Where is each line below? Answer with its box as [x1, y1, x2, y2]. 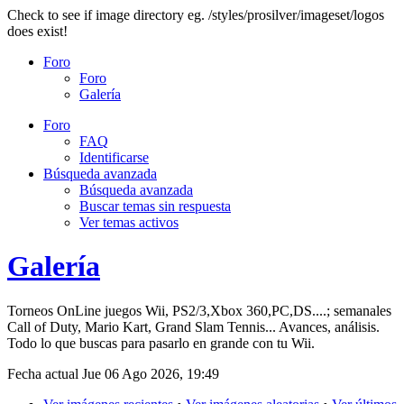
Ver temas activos [79, 215, 179, 230]
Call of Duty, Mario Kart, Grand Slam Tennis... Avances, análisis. [7, 318, 380, 335]
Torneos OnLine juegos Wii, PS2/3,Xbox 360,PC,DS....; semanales [7, 302, 391, 318]
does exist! [7, 23, 68, 39]
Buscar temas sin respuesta [79, 198, 231, 214]
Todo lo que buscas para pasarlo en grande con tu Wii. [7, 335, 315, 351]
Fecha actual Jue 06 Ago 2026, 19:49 [7, 365, 219, 381]
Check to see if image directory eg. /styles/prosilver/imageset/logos [7, 7, 384, 23]
